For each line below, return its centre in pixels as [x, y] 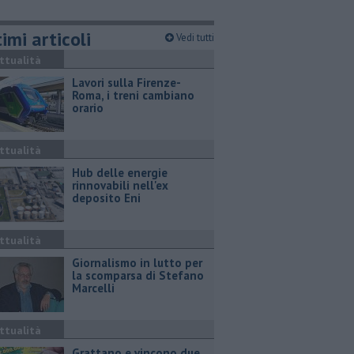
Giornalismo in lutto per [137, 263]
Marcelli [93, 288]
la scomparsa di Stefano [138, 275]
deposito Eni [106, 198]
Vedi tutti [194, 38]
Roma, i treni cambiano [133, 95]
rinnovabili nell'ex [120, 185]
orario [88, 108]
